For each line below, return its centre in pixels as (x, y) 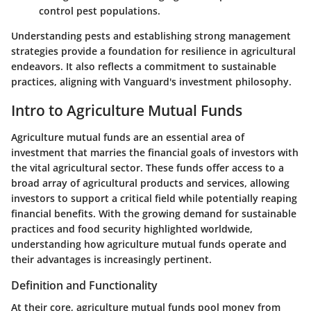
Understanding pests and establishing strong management (151, 36)
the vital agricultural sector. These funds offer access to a (148, 167)
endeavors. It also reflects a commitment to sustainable (144, 67)
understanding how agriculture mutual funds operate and (149, 244)
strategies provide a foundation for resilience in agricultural (153, 51)
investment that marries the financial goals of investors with (155, 152)
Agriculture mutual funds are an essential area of (128, 137)
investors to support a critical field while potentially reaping (154, 198)
